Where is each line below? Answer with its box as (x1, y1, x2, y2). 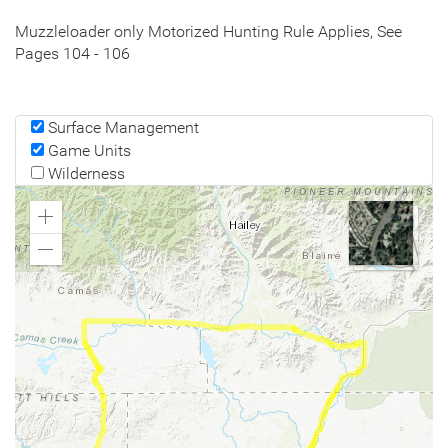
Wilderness (44, 164, 125, 183)
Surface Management (44, 118, 199, 137)
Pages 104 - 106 (15, 44, 130, 63)
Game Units (44, 141, 131, 160)
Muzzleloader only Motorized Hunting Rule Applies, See (15, 22, 402, 41)
